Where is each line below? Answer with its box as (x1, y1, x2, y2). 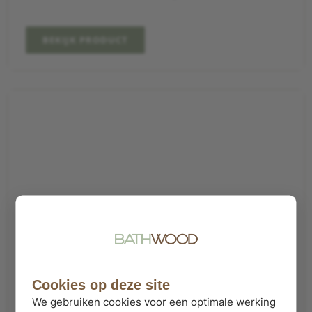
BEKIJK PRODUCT (42, 33, 129, 46)
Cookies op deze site (32, 277, 171, 293)
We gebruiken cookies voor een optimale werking (32, 295, 276, 309)
